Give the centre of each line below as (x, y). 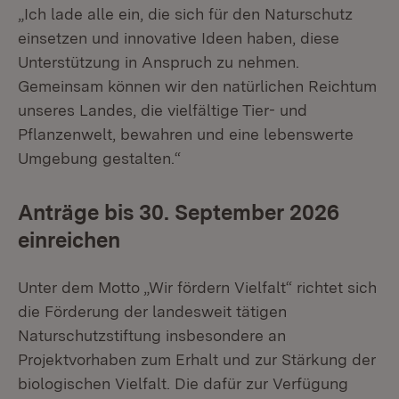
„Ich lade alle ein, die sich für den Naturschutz (185, 14)
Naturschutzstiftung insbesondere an (152, 335)
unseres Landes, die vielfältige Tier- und (163, 110)
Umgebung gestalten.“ (99, 158)
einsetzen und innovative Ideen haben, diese (179, 38)
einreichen (69, 240)
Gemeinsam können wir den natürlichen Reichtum (197, 86)
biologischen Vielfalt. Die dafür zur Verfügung (183, 383)
